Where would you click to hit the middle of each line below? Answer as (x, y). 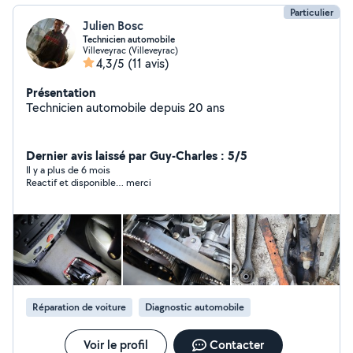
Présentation (61, 92)
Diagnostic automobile (195, 307)
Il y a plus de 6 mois (68, 170)
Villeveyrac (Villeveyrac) (130, 50)
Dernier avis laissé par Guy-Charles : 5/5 (137, 155)
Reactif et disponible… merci (139, 182)
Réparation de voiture (79, 307)
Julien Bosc (113, 26)
